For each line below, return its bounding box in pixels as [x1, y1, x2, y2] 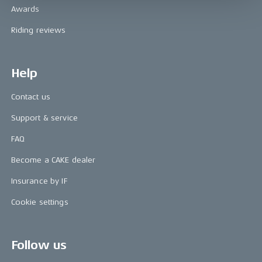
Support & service [11, 113, 78, 122]
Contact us [11, 92, 51, 101]
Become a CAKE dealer [11, 156, 96, 164]
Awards [11, 5, 40, 13]
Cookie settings [11, 198, 68, 206]
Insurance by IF [11, 177, 68, 185]
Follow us [11, 238, 67, 252]
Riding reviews [11, 26, 66, 35]
